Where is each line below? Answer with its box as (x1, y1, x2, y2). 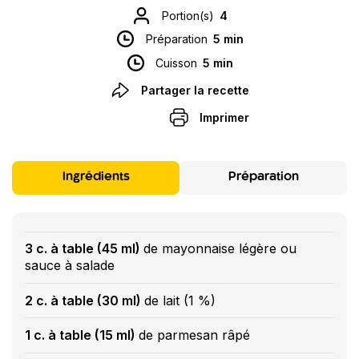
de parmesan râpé (139, 326, 250, 343)
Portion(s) (161, 8, 214, 22)
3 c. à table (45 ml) (25, 240, 143, 257)
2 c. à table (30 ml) (25, 292, 144, 309)
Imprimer (199, 111, 249, 125)
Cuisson (155, 55, 198, 70)
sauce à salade (25, 257, 115, 274)
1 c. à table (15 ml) (25, 326, 139, 343)
